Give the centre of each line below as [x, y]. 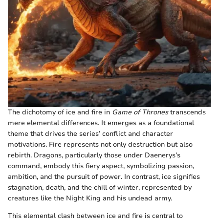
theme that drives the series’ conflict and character [90, 134]
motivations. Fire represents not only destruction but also [100, 145]
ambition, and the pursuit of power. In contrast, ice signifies [104, 177]
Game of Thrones [140, 112]
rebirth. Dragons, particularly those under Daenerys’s [94, 155]
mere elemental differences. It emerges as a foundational [101, 123]
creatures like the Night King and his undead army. [90, 198]
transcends [187, 112]
